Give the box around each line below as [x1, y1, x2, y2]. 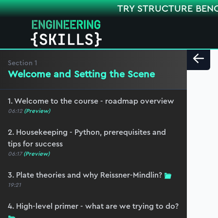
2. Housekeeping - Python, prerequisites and [8, 127, 166, 138]
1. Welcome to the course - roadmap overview [8, 95, 174, 107]
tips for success [8, 138, 63, 149]
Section [8, 58, 35, 68]
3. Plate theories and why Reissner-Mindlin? [8, 169, 162, 181]
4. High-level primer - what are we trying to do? [8, 200, 179, 212]
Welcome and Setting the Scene [8, 67, 155, 81]
